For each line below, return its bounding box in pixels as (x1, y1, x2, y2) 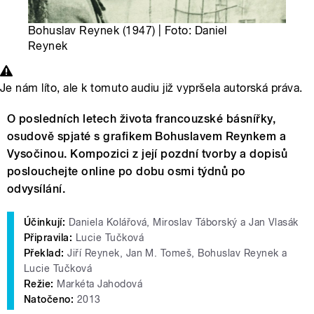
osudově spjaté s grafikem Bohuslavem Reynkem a (7, 130, 287, 144)
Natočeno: (24, 294, 74, 306)
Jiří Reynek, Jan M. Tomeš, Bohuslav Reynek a (64, 247, 287, 259)
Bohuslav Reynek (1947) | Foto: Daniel (28, 24, 227, 38)
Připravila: (24, 232, 73, 244)
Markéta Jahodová (53, 278, 143, 290)
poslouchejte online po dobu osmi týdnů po (7, 165, 246, 179)
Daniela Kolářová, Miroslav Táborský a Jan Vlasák (65, 217, 299, 228)
